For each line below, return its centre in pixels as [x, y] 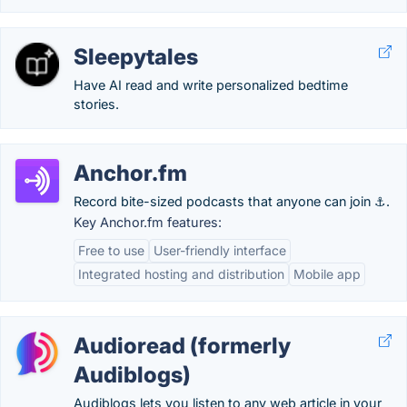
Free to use [111, 250]
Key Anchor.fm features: [148, 222]
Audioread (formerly [182, 346]
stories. [96, 104]
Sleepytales [136, 57]
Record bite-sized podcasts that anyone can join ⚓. [232, 201]
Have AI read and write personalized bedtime [211, 85]
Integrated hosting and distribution [181, 274]
